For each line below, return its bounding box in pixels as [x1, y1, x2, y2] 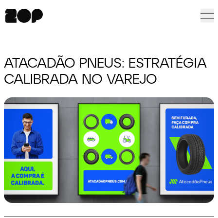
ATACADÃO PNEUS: [4, 54, 129, 71]
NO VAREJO [82, 70, 158, 87]
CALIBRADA [4, 70, 82, 87]
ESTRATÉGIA [128, 54, 207, 71]
